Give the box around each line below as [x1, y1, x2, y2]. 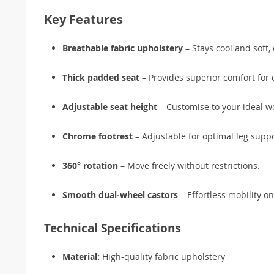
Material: [62, 250, 100, 262]
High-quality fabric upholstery [100, 250, 225, 262]
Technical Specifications [44, 220, 180, 236]
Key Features [44, 10, 123, 28]
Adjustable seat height [62, 100, 157, 113]
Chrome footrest [62, 130, 133, 142]
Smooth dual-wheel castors [62, 188, 178, 201]
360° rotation [62, 159, 118, 171]
